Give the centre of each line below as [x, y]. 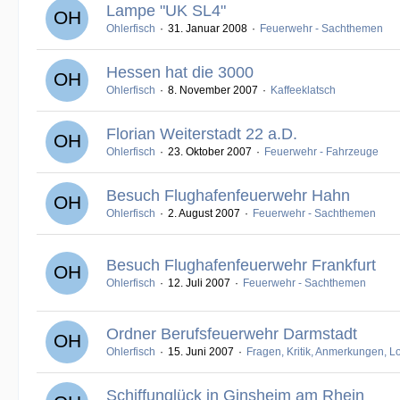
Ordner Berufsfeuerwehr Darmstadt [232, 334]
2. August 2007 [204, 213]
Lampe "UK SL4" [166, 11]
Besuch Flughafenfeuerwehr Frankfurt [241, 265]
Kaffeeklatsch [303, 90]
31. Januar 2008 [208, 29]
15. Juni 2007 [201, 352]
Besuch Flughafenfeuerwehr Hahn [228, 196]
